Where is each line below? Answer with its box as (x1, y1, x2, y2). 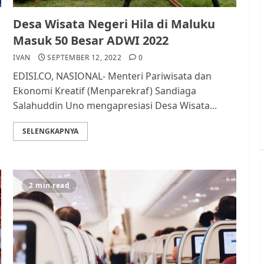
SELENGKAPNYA (22, 126, 79, 136)
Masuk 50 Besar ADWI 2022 (13, 32, 169, 48)
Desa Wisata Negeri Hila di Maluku (13, 16, 216, 32)
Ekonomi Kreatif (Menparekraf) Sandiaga (13, 84, 197, 97)
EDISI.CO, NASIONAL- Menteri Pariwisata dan (13, 70, 212, 82)
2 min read (29, 180, 70, 190)
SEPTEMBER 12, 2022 (47, 52, 121, 62)
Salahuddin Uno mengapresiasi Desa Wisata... (13, 99, 217, 112)
